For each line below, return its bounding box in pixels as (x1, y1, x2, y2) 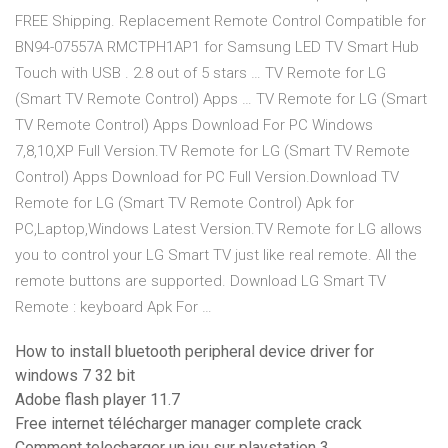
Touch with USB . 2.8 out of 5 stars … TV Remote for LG (15, 64, 386, 83)
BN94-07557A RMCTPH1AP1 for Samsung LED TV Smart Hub (15, 38, 419, 57)
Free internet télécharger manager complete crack (15, 414, 362, 434)
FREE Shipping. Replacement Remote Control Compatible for (15, 12, 426, 31)
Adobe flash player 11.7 (15, 390, 180, 410)
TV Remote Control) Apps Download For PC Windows (15, 116, 373, 135)
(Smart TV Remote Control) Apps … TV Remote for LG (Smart (15, 90, 427, 109)
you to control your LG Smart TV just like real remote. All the (15, 246, 417, 265)
